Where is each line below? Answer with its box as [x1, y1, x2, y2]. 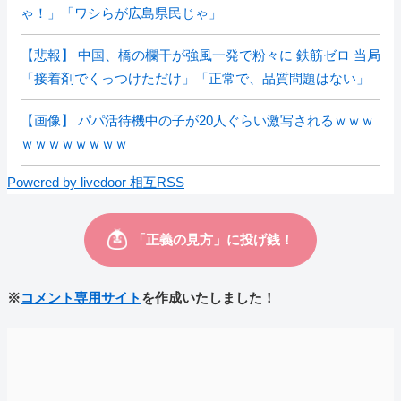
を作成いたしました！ [141, 290, 276, 305]
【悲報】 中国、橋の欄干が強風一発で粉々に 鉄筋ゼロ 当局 [21, 47, 380, 63]
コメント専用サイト [21, 290, 141, 305]
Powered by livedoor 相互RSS [7, 175, 184, 190]
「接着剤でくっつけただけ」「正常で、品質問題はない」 [21, 71, 370, 86]
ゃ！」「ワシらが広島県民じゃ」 [21, 5, 222, 21]
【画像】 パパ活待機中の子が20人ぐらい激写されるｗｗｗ [21, 113, 374, 128]
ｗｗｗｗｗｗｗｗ [21, 136, 128, 151]
